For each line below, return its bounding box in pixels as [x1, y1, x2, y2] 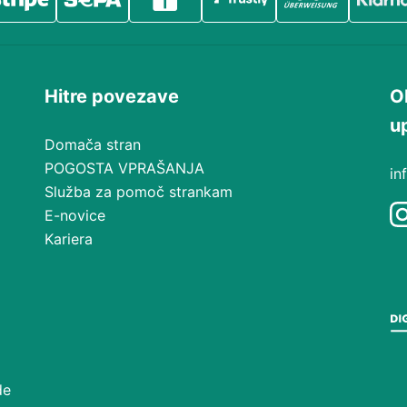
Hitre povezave [45, 85, 179, 107]
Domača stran [45, 135, 141, 154]
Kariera [45, 230, 93, 248]
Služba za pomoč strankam [45, 183, 233, 201]
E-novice [45, 206, 105, 224]
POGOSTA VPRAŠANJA [45, 159, 204, 177]
